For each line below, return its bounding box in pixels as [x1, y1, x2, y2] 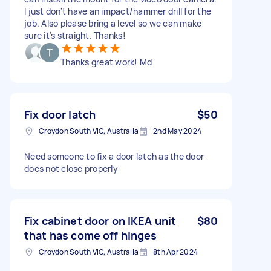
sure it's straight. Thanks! [24, 29, 126, 41]
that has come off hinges [24, 227, 157, 243]
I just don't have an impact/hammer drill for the [24, 5, 211, 17]
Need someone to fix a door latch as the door [24, 150, 204, 162]
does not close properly [24, 162, 118, 174]
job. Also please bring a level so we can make [24, 17, 202, 29]
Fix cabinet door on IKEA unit [24, 213, 177, 228]
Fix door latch [24, 106, 96, 122]
